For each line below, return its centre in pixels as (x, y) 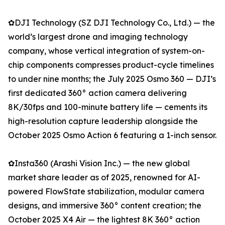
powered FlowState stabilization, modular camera (106, 192)
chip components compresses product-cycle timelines (111, 65)
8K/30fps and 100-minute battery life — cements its (108, 107)
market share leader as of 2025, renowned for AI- (104, 178)
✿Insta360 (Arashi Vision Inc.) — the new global (99, 163)
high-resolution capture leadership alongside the (103, 121)
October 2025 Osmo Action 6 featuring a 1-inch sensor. (112, 135)
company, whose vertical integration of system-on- (106, 51)
